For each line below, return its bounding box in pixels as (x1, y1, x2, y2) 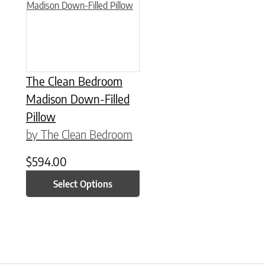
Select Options (53, 177, 113, 190)
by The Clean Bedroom (26, 127, 132, 142)
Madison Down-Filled (26, 91, 130, 106)
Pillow (26, 109, 56, 124)
